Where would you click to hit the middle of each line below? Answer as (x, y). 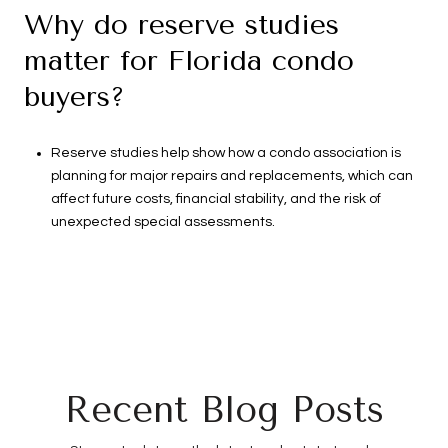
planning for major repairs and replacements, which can (231, 176)
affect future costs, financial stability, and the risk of (215, 199)
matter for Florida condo (189, 61)
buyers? (74, 97)
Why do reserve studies (181, 25)
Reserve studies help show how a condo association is (225, 153)
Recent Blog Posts (224, 409)
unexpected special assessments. (162, 222)
